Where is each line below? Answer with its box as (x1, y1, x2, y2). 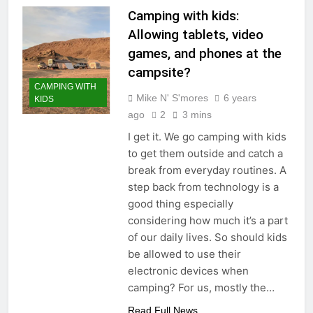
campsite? (127, 64, 191, 81)
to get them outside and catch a (127, 147, 283, 161)
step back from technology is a (127, 180, 279, 194)
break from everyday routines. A (127, 163, 286, 177)
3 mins (182, 109, 212, 121)
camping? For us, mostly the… (127, 281, 275, 295)
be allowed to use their (127, 247, 241, 261)
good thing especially (127, 197, 233, 211)
